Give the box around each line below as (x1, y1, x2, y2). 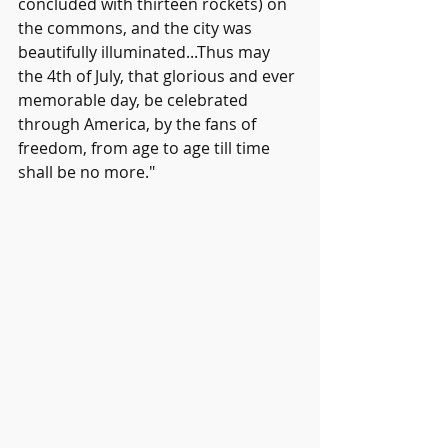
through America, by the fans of (18, 112, 260, 135)
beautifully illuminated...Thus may (18, 40, 274, 63)
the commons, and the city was (18, 16, 256, 39)
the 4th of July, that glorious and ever (18, 64, 299, 87)
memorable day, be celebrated (18, 88, 252, 111)
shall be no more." (18, 160, 155, 183)
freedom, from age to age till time (18, 136, 274, 159)
